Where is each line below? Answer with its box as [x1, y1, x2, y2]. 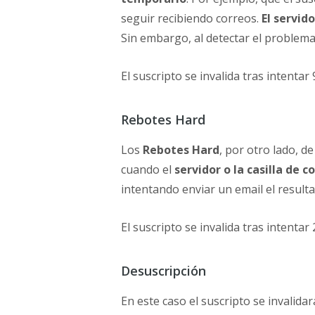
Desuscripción [121, 262, 206, 280]
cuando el [121, 162, 174, 178]
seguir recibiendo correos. [121, 11, 262, 27]
